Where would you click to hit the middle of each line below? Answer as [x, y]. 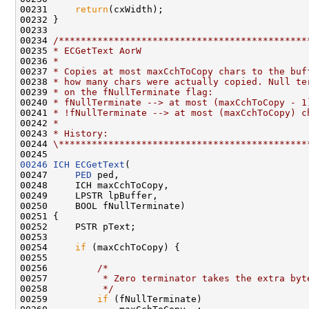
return [92, 9]
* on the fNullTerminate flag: [133, 92]
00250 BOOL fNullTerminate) [103, 206]
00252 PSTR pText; [78, 226]
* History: [81, 133]
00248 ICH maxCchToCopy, [94, 185]
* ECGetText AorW [97, 50]
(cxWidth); [136, 9]
